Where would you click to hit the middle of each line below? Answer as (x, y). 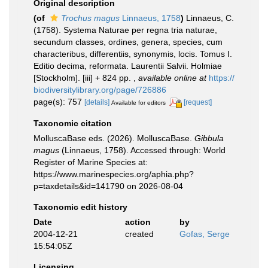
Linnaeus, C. (210, 18)
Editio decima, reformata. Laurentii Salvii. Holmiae (128, 66)
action (138, 222)
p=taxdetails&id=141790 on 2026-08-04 (108, 186)
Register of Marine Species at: (91, 162)
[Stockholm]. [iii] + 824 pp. (83, 78)
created (139, 234)
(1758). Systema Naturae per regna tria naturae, (125, 30)
